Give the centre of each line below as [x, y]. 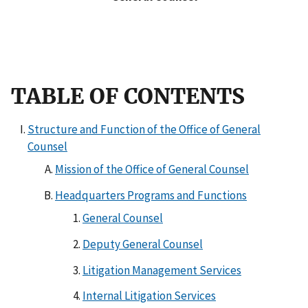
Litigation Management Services [162, 270]
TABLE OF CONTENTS [128, 96]
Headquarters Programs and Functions [151, 195]
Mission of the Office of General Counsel [152, 169]
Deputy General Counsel [143, 244]
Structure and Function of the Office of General [144, 129]
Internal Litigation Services [149, 296]
